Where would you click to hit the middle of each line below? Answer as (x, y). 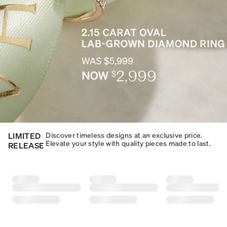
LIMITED (25, 136)
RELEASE (26, 145)
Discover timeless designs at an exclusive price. (124, 135)
